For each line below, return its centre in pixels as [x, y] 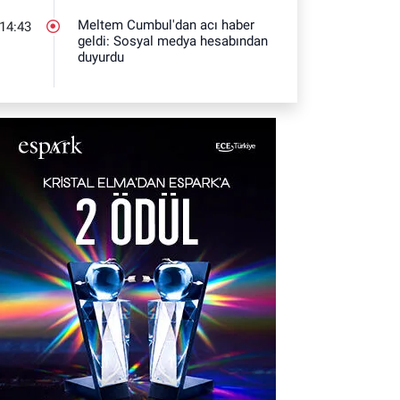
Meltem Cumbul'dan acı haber [167, 25]
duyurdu [101, 57]
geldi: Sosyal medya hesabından [173, 41]
